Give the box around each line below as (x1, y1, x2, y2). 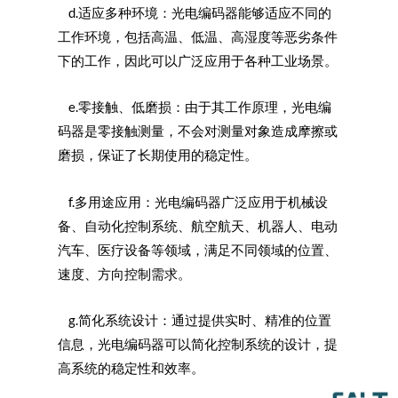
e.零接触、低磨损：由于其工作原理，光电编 (58, 99, 331, 115)
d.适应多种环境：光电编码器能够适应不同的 (58, 4, 331, 20)
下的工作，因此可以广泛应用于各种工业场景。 (58, 52, 338, 68)
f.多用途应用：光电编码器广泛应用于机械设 (58, 194, 328, 210)
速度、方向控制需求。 (58, 266, 191, 282)
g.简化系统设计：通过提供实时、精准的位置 (58, 313, 331, 329)
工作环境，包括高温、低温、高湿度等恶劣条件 (58, 28, 338, 44)
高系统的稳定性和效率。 (58, 361, 204, 377)
